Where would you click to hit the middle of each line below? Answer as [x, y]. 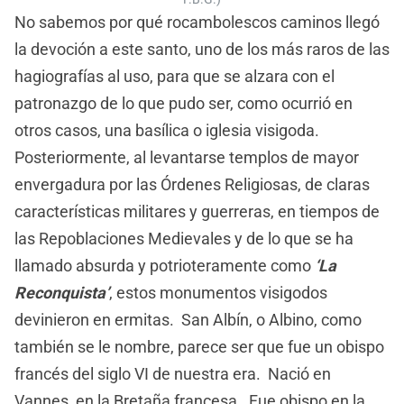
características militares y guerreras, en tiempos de [197, 212]
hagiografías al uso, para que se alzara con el [174, 77]
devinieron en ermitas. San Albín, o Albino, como [188, 320]
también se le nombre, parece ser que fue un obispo [199, 347]
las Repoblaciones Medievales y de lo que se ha [184, 239]
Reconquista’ [62, 293]
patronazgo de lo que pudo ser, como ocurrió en [184, 104]
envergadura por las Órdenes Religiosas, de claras [192, 185]
